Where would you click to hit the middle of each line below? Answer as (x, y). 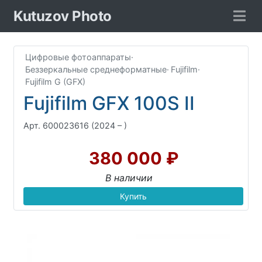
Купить (133, 196)
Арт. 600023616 (56, 125)
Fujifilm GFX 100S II (109, 103)
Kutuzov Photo (63, 16)
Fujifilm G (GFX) (55, 82)
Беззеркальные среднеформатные (96, 69)
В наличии (129, 178)
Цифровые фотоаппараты (78, 57)
